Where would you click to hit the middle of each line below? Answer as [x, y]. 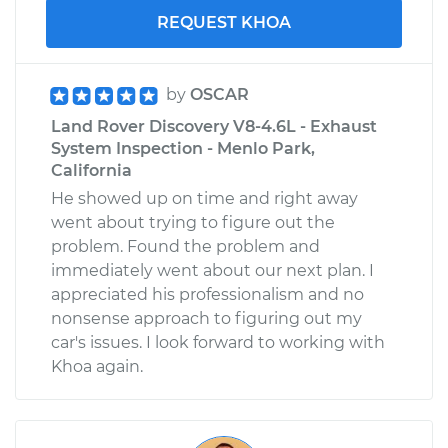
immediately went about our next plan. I [212, 270]
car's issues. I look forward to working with [218, 342]
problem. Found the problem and [185, 246]
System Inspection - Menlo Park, [183, 148]
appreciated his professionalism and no [207, 294]
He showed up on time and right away [204, 198]
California [91, 170]
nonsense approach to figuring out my [206, 318]
